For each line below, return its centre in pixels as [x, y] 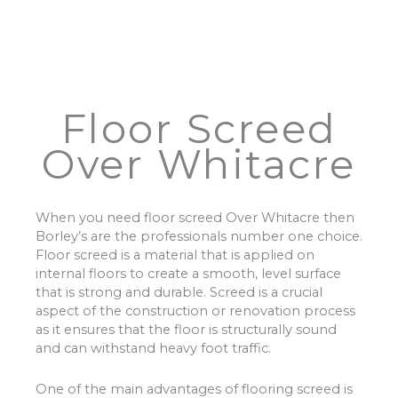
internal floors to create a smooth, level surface [188, 273]
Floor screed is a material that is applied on [175, 255]
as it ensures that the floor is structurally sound [186, 329]
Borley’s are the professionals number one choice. [199, 236]
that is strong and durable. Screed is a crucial [179, 292]
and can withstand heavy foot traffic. [153, 348]
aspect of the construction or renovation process [195, 310]
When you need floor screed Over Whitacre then [195, 217]
